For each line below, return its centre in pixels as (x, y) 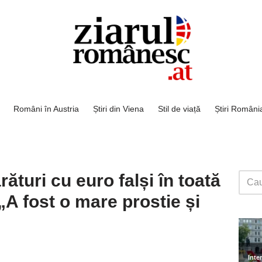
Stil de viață (179, 108)
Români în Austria (46, 108)
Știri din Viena (118, 108)
